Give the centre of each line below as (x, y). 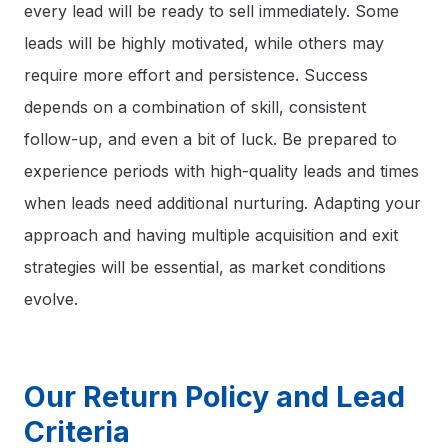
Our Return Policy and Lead (214, 396)
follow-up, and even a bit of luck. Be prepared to (210, 139)
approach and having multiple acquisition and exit (211, 235)
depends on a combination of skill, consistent (195, 107)
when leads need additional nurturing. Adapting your (222, 203)
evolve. (51, 299)
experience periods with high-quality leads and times (221, 171)
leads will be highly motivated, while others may (204, 43)
